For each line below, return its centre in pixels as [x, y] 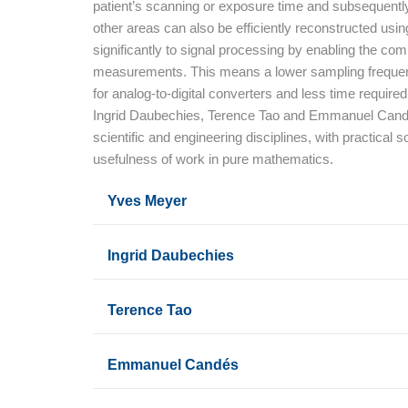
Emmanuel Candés [173, 364]
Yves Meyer [147, 200]
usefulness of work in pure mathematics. [213, 159]
